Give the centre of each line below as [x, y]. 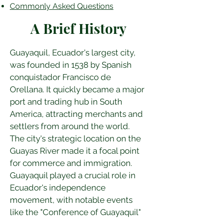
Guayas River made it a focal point [76, 151]
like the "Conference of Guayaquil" [76, 212]
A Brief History [79, 28]
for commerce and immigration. [72, 163]
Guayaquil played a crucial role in [74, 175]
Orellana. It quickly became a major [78, 89]
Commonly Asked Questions [62, 6]
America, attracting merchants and [77, 114]
